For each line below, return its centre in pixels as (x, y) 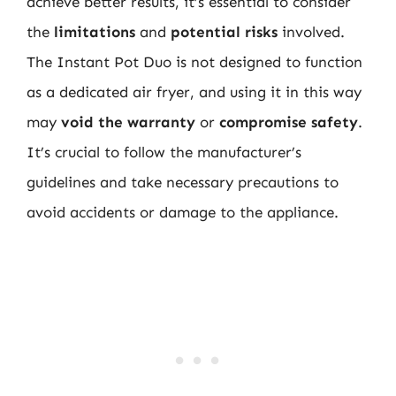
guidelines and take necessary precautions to (183, 182)
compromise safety (289, 122)
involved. (311, 31)
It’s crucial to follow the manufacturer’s (164, 152)
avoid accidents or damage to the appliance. (183, 212)
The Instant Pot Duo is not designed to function (194, 61)
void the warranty (128, 122)
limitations (95, 31)
